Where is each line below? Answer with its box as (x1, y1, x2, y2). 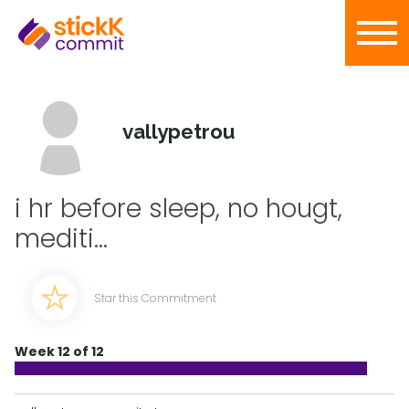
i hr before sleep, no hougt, (15, 191, 342, 226)
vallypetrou (121, 120, 235, 143)
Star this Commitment (94, 290, 216, 306)
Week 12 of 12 (15, 342, 104, 361)
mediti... (15, 221, 108, 257)
